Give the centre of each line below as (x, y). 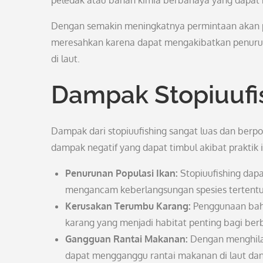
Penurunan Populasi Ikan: (122, 173)
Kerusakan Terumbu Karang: (128, 206)
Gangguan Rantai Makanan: (127, 239)
